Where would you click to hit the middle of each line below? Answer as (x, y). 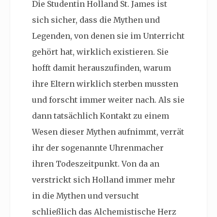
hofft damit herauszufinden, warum (101, 68)
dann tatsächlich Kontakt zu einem (101, 116)
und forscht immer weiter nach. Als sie (108, 100)
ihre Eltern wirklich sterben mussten (105, 84)
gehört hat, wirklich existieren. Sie (100, 52)
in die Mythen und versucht (85, 195)
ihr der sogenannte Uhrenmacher (98, 147)
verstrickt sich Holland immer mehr (104, 179)
